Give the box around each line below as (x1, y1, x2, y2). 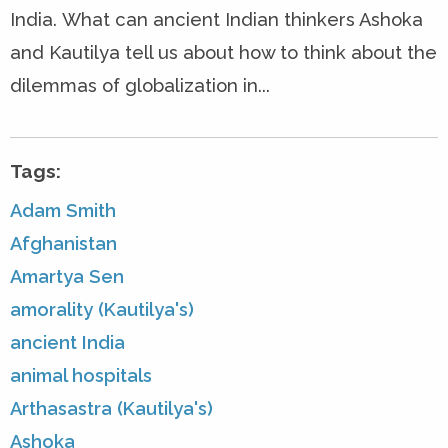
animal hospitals (10, 364, 152, 386)
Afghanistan (10, 232, 117, 254)
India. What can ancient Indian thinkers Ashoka (10, 9, 423, 31)
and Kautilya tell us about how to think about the (10, 42, 437, 64)
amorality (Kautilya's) (10, 298, 194, 320)
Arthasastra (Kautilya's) (10, 397, 213, 419)
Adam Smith (10, 199, 116, 221)
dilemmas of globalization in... (10, 75, 270, 97)
